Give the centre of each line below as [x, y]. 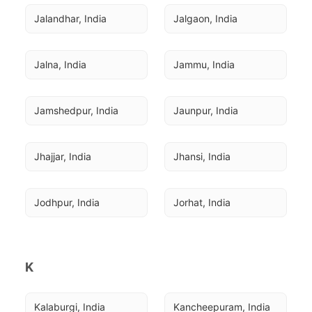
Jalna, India [60, 64]
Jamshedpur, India [76, 110]
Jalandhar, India [70, 18]
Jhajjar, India [63, 156]
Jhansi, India [202, 156]
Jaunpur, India [206, 110]
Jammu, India [204, 64]
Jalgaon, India [205, 18]
